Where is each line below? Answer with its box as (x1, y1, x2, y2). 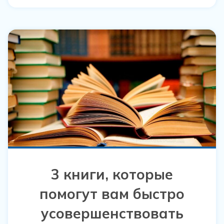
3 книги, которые (51, 165, 173, 183)
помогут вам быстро (39, 185, 184, 203)
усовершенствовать (40, 204, 183, 222)
